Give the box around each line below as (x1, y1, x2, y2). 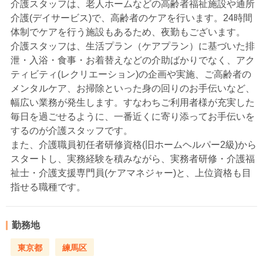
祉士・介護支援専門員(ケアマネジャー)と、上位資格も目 (11, 168, 251, 178)
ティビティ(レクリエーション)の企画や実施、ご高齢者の (11, 69, 251, 80)
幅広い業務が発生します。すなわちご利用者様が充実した (11, 97, 255, 108)
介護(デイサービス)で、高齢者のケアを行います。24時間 (11, 13, 252, 23)
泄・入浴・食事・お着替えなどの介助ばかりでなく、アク (11, 55, 255, 66)
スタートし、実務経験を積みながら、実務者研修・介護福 (11, 154, 255, 164)
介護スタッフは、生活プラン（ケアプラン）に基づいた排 (11, 41, 255, 52)
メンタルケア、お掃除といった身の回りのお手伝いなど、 (11, 83, 255, 94)
